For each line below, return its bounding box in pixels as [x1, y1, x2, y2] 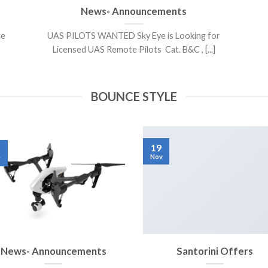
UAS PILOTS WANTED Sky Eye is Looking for [47, 30, 221, 41]
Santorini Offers [176, 245, 253, 257]
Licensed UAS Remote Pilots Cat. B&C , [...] [52, 44, 215, 54]
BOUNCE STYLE [91, 89, 177, 104]
